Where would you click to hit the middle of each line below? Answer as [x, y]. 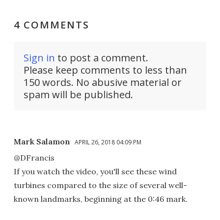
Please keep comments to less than [105, 70]
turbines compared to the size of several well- [100, 185]
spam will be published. [78, 94]
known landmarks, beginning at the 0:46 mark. [101, 199]
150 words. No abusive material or [103, 82]
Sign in [39, 57]
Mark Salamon [42, 141]
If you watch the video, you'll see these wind [95, 171]
